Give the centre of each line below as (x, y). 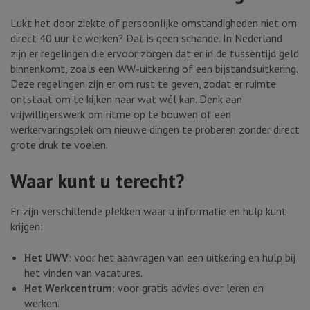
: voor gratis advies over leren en (188, 288)
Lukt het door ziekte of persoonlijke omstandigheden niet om (154, 23)
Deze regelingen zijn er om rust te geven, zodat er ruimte (143, 84)
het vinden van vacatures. (83, 272)
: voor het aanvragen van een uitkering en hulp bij (182, 257)
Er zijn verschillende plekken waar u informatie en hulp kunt (148, 211)
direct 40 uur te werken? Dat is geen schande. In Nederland (146, 38)
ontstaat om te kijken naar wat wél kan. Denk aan (126, 99)
